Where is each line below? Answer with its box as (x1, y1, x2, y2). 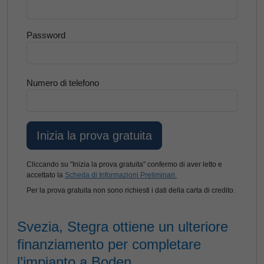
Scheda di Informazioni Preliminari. (65, 171, 177, 179)
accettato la (27, 171, 65, 179)
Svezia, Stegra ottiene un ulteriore (17, 219, 228, 235)
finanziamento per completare (17, 236, 201, 252)
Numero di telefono (27, 78, 99, 88)
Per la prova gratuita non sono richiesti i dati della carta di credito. (27, 186, 235, 194)
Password (27, 30, 65, 40)
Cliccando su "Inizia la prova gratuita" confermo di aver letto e (27, 160, 222, 169)
